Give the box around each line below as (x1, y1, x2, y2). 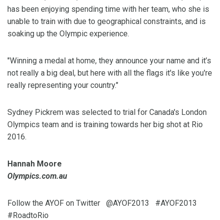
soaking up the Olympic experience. (7, 29, 129, 39)
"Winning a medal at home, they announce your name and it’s (7, 56, 211, 66)
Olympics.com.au (7, 171, 67, 181)
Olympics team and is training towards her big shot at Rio (7, 120, 203, 130)
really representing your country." (7, 81, 118, 90)
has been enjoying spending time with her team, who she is (7, 4, 209, 14)
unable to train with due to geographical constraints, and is (7, 17, 206, 27)
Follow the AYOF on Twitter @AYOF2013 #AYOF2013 (7, 198, 201, 208)
